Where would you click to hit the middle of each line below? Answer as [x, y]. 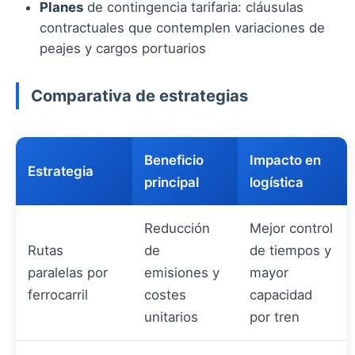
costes [165, 295]
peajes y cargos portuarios [123, 49]
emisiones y [182, 273]
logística [277, 183]
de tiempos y [290, 251]
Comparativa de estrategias [139, 96]
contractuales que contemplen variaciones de [182, 28]
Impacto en [285, 160]
